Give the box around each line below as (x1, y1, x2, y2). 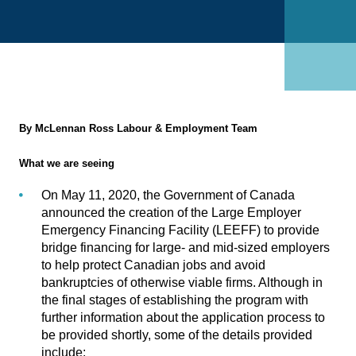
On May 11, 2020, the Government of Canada (41, 188, 295, 203)
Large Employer (211, 206, 301, 220)
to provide (261, 223, 319, 238)
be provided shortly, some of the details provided (41, 328, 312, 342)
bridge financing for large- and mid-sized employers (41, 241, 330, 255)
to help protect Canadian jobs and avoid (41, 258, 265, 273)
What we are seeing (19, 157, 114, 169)
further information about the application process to (41, 311, 325, 325)
